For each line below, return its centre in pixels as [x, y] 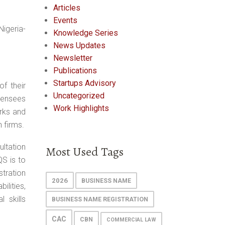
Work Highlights [81, 108]
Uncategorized [79, 95]
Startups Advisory [85, 83]
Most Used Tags [85, 151]
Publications [75, 70]
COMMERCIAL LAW [131, 219]
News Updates [79, 45]
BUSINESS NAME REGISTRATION [100, 199]
